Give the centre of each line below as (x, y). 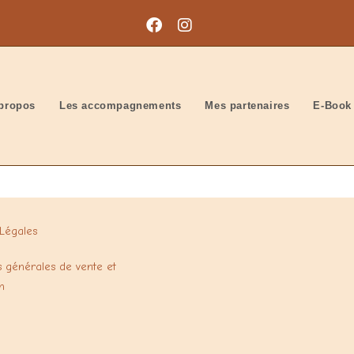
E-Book (333, 105)
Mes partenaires (247, 105)
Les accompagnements (121, 105)
